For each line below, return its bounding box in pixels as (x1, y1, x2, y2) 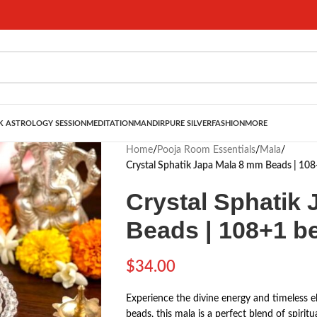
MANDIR (134, 119, 165, 127)
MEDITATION (86, 119, 134, 127)
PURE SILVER (165, 119, 212, 127)
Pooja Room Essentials (156, 145, 255, 155)
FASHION (212, 119, 245, 127)
